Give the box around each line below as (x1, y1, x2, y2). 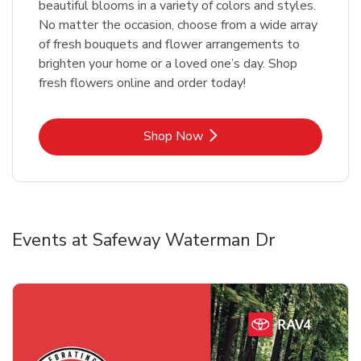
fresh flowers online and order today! (39, 73, 246, 92)
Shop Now (143, 127, 203, 145)
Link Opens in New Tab (179, 126, 311, 144)
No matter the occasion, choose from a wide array (39, 15, 317, 34)
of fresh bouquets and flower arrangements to (39, 35, 300, 53)
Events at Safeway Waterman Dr (12, 227, 275, 252)
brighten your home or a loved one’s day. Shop (39, 54, 297, 73)
